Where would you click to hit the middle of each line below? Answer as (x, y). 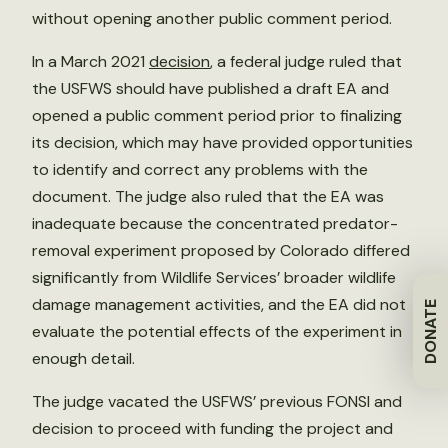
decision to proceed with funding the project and (212, 429)
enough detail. (83, 359)
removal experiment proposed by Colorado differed (221, 251)
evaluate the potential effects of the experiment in (217, 332)
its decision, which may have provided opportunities (222, 143)
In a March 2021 (90, 62)
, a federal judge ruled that (306, 62)
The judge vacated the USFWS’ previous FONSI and (217, 402)
